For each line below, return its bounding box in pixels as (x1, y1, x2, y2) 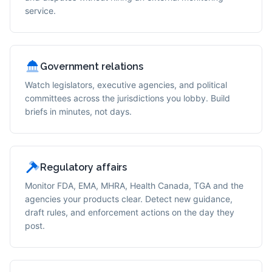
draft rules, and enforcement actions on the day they (25, 207, 234, 217)
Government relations (40, 61, 143, 72)
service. (25, 5, 56, 16)
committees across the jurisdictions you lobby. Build (25, 93, 230, 103)
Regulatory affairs (40, 161, 127, 173)
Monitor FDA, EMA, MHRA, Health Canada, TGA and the (25, 180, 243, 191)
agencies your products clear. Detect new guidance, (25, 194, 233, 204)
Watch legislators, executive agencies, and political (25, 80, 227, 90)
